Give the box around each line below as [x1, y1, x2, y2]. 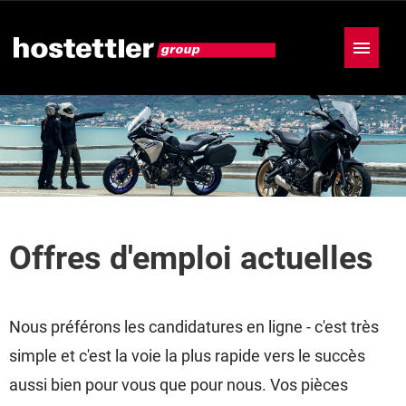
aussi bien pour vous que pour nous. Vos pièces [9, 375, 348, 394]
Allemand [9, 107, 70, 125]
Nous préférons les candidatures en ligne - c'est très [9, 317, 379, 336]
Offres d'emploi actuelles [9, 239, 373, 277]
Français [154, 107, 209, 125]
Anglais [88, 107, 136, 125]
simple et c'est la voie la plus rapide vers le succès [9, 346, 365, 365]
